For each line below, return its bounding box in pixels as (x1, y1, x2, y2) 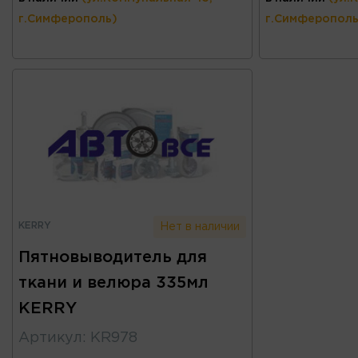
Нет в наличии (160, 221, 241, 232)
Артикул (18, 331, 82, 344)
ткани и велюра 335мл (18, 275, 209, 290)
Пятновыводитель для (18, 249, 207, 265)
